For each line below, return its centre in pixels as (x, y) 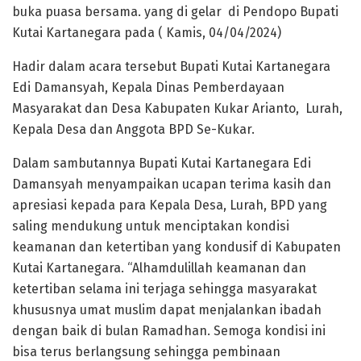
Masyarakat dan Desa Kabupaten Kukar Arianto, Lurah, (177, 108)
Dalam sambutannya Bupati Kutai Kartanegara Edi (162, 163)
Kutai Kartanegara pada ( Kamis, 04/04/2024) (147, 32)
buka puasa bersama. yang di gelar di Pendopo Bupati (175, 11)
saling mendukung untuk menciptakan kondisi (151, 226)
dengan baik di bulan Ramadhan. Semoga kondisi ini (169, 330)
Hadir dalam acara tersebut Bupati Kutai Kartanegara (171, 66)
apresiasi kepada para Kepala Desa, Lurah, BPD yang (170, 205)
